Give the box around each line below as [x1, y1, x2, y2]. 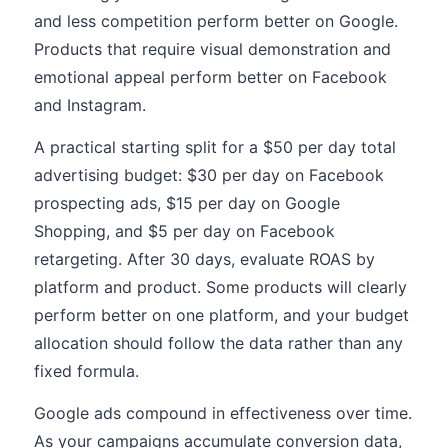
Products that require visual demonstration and [34, 39, 391, 59]
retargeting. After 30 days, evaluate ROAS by [34, 249, 375, 269]
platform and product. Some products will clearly [34, 277, 407, 297]
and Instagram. [34, 95, 146, 115]
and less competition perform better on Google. [34, 11, 398, 31]
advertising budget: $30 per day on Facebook [34, 165, 384, 185]
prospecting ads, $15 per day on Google [34, 193, 340, 213]
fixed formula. [34, 361, 139, 381]
